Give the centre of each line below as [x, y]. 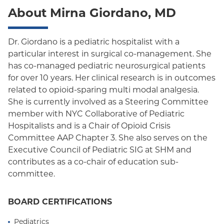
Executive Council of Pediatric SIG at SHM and [100, 150]
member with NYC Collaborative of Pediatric [96, 114]
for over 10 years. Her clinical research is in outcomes [112, 78]
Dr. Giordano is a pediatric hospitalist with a [94, 42]
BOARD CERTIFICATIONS [60, 202]
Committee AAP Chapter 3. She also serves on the [108, 138]
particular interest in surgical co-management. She [110, 54]
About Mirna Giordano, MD [92, 13]
